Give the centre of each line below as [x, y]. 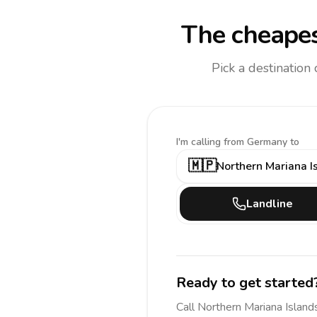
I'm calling [200, 142]
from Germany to [261, 142]
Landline [270, 204]
